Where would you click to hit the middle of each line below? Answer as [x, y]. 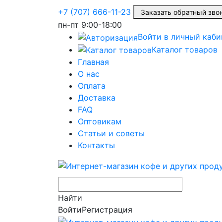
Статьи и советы [111, 134]
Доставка [97, 98]
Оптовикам [100, 122]
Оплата [92, 86]
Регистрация [107, 209]
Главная [93, 62]
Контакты [96, 145]
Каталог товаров [185, 49]
